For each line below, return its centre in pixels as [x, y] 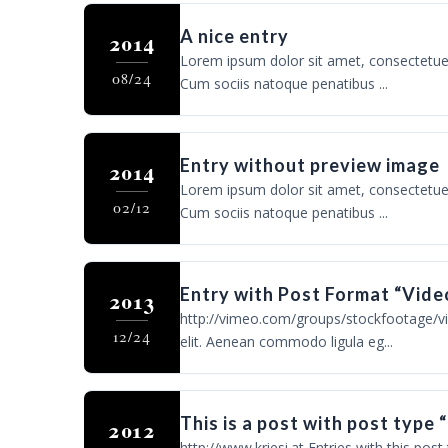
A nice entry [234, 36]
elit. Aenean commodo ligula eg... [286, 341]
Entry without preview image [309, 165]
